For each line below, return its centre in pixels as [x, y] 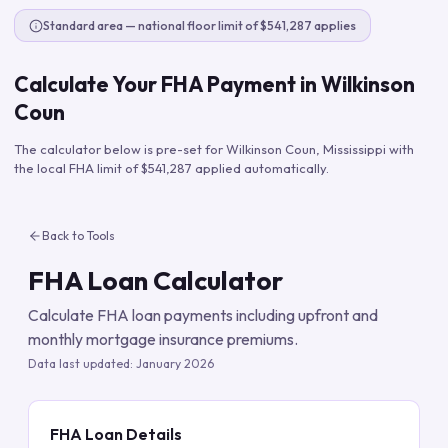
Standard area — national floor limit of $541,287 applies [199, 25]
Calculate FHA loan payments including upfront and [203, 315]
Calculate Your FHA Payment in [167, 84]
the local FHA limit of [77, 168]
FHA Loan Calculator [155, 280]
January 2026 [175, 363]
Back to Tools [78, 235]
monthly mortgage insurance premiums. [163, 339]
